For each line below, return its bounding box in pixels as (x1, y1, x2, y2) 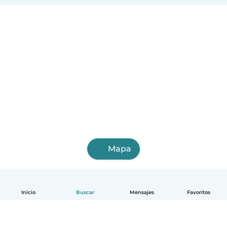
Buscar (76, 190, 94, 195)
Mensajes (130, 190, 154, 195)
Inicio (21, 190, 35, 195)
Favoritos (187, 190, 210, 195)
